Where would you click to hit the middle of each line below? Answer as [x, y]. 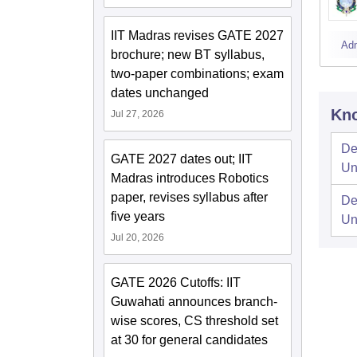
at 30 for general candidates [189, 340]
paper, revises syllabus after [189, 197]
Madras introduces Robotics [190, 178]
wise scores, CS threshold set [194, 321]
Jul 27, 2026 [137, 114]
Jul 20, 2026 [137, 237]
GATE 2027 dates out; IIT [182, 159]
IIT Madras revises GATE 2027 [197, 35]
